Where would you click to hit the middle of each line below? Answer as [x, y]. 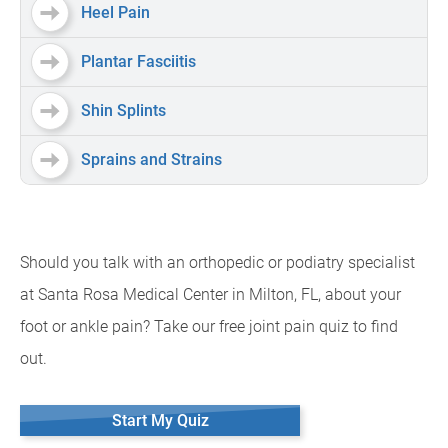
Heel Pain [115, 12]
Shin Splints [123, 110]
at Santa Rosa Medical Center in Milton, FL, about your [210, 294]
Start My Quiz [160, 420]
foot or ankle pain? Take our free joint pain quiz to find [209, 326]
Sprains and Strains [151, 159]
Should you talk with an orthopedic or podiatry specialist [217, 262]
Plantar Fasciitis [138, 61]
